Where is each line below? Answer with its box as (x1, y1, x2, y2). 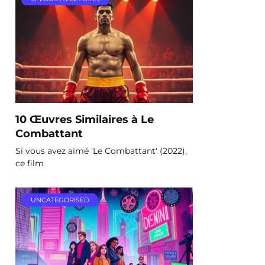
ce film (15, 157, 44, 169)
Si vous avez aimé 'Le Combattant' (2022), (15, 145, 187, 156)
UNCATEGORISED (30, 196, 89, 205)
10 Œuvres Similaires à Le (15, 112, 154, 125)
